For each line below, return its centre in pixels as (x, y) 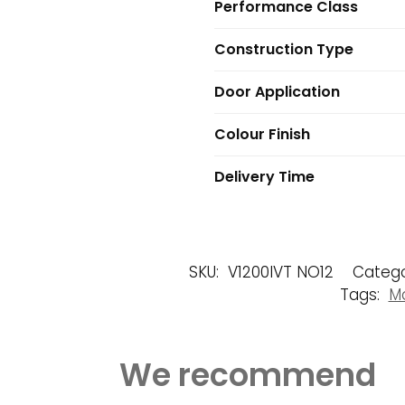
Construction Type (283, 50)
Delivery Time (264, 177)
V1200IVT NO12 (280, 273)
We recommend (247, 375)
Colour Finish (262, 135)
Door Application (277, 92)
